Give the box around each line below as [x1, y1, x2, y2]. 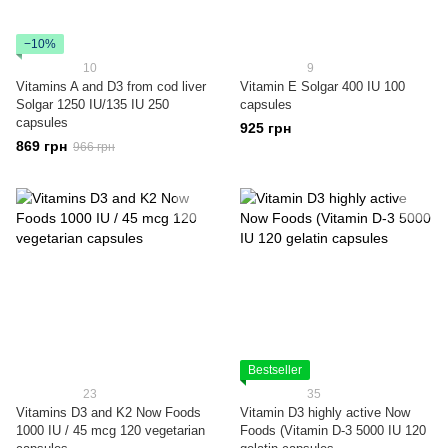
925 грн [240, 120, 291, 136]
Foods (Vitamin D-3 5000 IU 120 [240, 423, 426, 438]
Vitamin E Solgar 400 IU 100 [240, 79, 405, 94]
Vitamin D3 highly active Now [240, 405, 410, 420]
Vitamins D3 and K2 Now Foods [16, 405, 201, 420]
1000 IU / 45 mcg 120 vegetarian [16, 423, 205, 438]
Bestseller [248, 363, 302, 377]
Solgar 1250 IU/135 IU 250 [16, 97, 169, 112]
